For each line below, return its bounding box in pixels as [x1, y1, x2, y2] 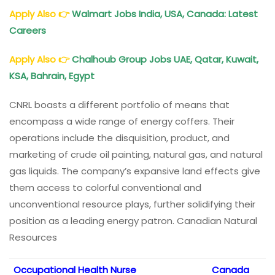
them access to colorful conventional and [9, 180, 201, 194]
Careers [9, 23, 48, 37]
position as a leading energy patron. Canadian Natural [9, 214, 257, 227]
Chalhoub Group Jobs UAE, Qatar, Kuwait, [72, 52, 258, 66]
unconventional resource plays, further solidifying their [9, 197, 255, 211]
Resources [9, 230, 57, 244]
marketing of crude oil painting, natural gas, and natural [9, 147, 263, 161]
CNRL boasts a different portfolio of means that [9, 98, 230, 111]
